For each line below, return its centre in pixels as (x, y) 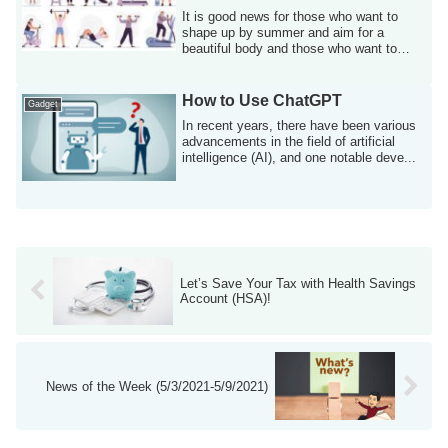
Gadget (43, 103)
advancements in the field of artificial (289, 141)
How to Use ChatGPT (262, 101)
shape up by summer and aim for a (283, 32)
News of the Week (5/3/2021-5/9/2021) (157, 386)
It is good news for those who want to (290, 16)
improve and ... (226, 64)
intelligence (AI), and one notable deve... (299, 157)
